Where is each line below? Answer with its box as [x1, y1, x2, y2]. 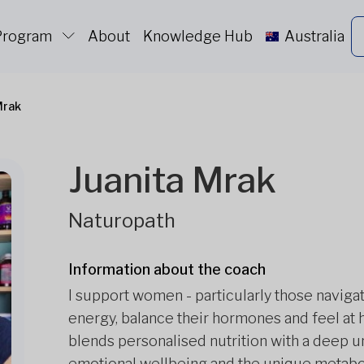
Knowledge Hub [143, 28, 253, 45]
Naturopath [68, 209, 175, 232]
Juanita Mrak [68, 158, 276, 201]
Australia [281, 28, 344, 45]
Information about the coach [68, 261, 266, 278]
